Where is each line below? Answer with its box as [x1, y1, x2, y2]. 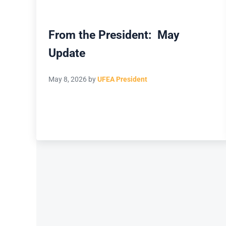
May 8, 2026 [48, 75, 87, 84]
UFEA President [97, 75, 148, 84]
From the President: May [48, 28, 180, 41]
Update [48, 46, 86, 60]
